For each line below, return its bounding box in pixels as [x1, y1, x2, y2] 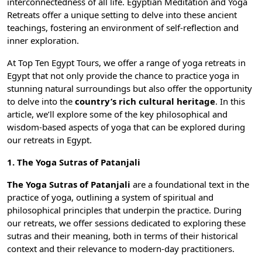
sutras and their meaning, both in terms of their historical [7, 230, 238, 242]
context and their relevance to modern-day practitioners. [7, 243, 235, 255]
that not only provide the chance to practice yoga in [32, 70, 239, 82]
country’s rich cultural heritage [73, 95, 215, 108]
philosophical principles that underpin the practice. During [7, 204, 242, 216]
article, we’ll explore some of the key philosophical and [7, 108, 227, 120]
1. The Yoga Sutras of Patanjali [7, 156, 140, 168]
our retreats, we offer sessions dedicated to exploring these [7, 217, 246, 229]
